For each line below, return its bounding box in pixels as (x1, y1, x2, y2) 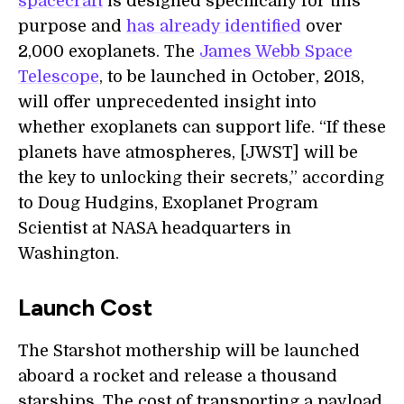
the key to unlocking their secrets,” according (18, 169, 384, 187)
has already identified (126, 17, 301, 35)
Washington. (18, 244, 119, 262)
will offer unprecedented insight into (18, 93, 317, 111)
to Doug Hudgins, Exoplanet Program (18, 194, 318, 212)
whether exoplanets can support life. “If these (18, 118, 386, 136)
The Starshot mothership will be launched (18, 342, 360, 360)
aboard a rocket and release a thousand (18, 367, 337, 385)
